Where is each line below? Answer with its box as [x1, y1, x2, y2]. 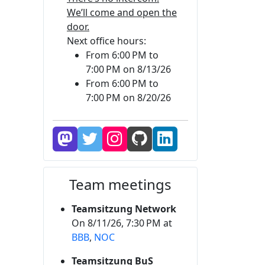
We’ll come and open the [67, 6, 177, 20]
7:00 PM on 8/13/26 [86, 63, 171, 76]
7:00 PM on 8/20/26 [86, 91, 171, 105]
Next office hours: [67, 34, 146, 48]
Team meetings [69, 174, 172, 195]
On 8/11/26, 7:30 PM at [72, 216, 172, 230]
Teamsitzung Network [72, 202, 176, 216]
